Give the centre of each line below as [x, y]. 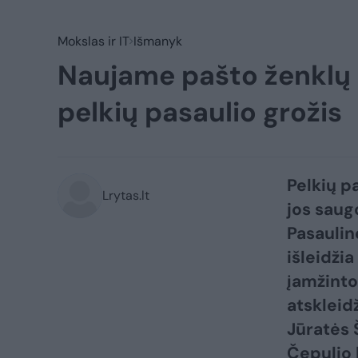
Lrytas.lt [126, 195]
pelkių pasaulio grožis [200, 112]
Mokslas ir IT [93, 41]
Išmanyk [158, 41]
